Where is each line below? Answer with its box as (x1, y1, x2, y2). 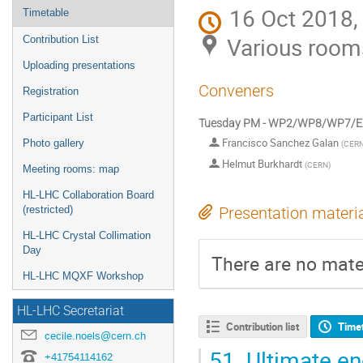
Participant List (23, 111, 93, 123)
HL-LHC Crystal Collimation (23, 229, 151, 241)
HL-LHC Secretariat (17, 304, 124, 318)
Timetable (23, 6, 69, 19)
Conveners (199, 81, 274, 100)
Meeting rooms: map (23, 163, 119, 175)
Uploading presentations (23, 59, 135, 71)
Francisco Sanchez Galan (220, 135, 341, 151)
